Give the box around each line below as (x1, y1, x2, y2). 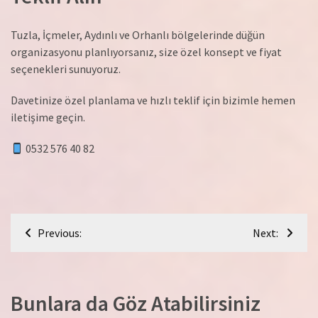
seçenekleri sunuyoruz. (11, 62, 121, 77)
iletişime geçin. (11, 110, 85, 125)
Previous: (38, 226, 82, 241)
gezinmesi (10, 238, 105, 265)
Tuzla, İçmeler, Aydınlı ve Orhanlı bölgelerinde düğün (11, 28, 265, 43)
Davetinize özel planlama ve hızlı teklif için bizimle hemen (11, 93, 295, 108)
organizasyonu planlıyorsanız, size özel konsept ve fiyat (11, 45, 282, 60)
